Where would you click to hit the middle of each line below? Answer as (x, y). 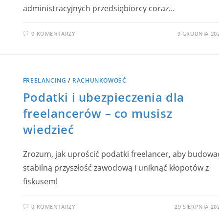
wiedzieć (48, 129)
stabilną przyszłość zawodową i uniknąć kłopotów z (116, 167)
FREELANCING (44, 80)
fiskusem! (40, 181)
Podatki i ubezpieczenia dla (104, 97)
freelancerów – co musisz (98, 113)
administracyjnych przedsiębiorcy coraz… (99, 8)
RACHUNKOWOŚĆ (99, 80)
